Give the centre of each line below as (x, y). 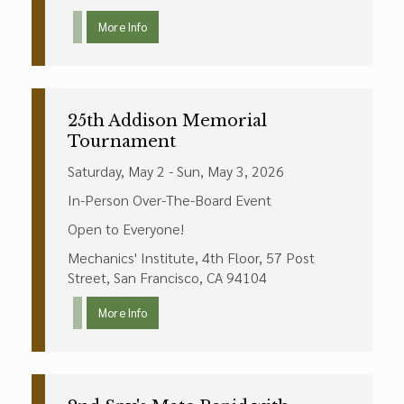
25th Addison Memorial (167, 121)
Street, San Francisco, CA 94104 (167, 277)
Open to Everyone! (126, 229)
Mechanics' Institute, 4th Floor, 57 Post (191, 257)
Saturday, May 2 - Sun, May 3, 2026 (176, 171)
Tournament (122, 142)
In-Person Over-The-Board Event (170, 200)
